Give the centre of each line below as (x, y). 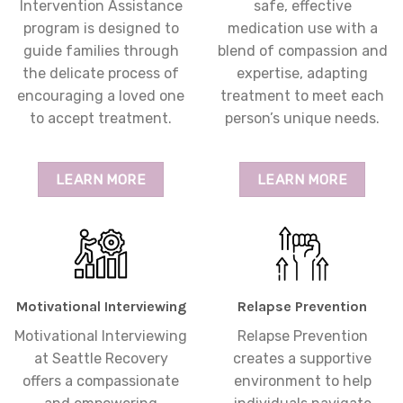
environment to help (302, 381)
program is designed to (101, 29)
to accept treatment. (101, 119)
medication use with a (302, 29)
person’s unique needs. (302, 119)
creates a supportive (302, 359)
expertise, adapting (302, 74)
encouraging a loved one (101, 96)
